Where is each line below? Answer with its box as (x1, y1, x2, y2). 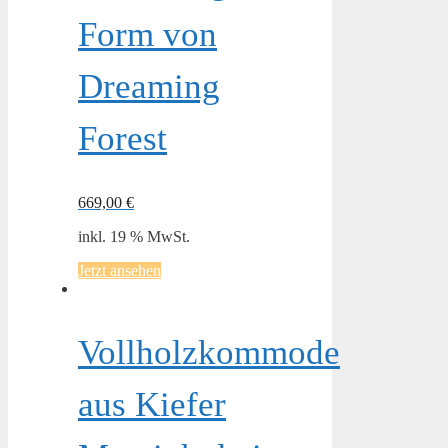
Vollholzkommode (78, 332, 340, 372)
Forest (78, 118, 167, 158)
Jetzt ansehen (78, 261, 161, 279)
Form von (78, 14, 217, 54)
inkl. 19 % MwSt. (78, 227, 190, 245)
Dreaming (78, 66, 220, 106)
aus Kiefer (78, 384, 226, 424)
